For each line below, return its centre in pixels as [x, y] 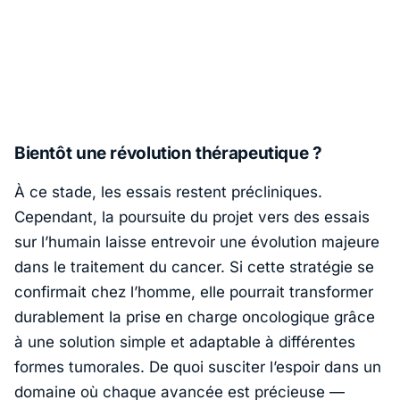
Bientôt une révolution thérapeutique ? [168, 154]
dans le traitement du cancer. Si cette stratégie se [194, 267]
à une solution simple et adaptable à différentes [185, 342]
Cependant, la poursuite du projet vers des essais [192, 217]
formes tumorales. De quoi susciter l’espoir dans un [198, 367]
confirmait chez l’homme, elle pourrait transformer [194, 292]
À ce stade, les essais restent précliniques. [168, 192]
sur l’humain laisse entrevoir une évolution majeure [197, 242]
